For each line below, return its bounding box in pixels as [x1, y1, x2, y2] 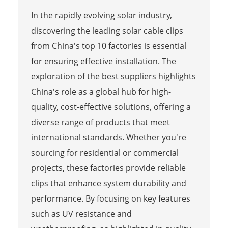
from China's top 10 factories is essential [31, 40, 186, 51]
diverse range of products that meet [31, 116, 170, 128]
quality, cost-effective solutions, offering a [31, 101, 191, 112]
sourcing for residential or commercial [31, 147, 179, 158]
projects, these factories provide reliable [31, 162, 186, 174]
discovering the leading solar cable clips [31, 24, 183, 36]
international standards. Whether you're [31, 131, 186, 143]
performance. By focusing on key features [31, 192, 190, 204]
